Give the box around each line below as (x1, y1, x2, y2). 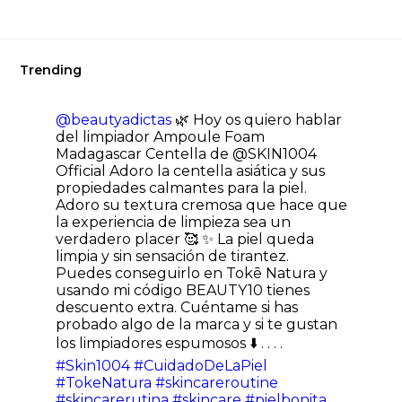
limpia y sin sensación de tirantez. (56, 248, 290, 266)
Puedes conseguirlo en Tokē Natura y (56, 265, 328, 283)
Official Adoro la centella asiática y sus (56, 162, 326, 180)
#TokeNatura (56, 374, 153, 392)
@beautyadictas (56, 111, 172, 129)
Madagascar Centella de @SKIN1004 (56, 145, 318, 163)
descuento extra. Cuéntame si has (56, 299, 299, 317)
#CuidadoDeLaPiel (134, 357, 268, 375)
